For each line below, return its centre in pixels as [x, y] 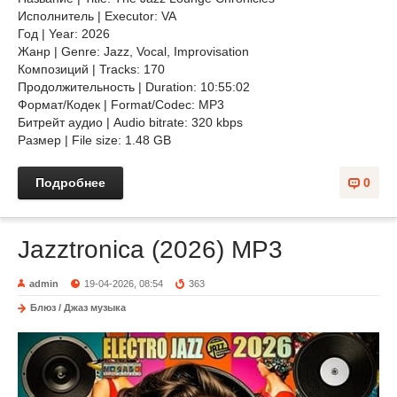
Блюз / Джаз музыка [78, 307]
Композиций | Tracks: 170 [91, 69]
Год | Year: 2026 [64, 34]
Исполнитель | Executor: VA [97, 16]
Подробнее [70, 183]
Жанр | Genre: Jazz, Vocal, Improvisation [135, 51]
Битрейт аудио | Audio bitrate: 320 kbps [130, 122]
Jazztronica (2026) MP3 [150, 249]
